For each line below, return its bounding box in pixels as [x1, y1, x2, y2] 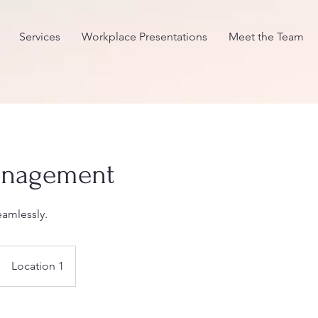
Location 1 [11, 259, 64, 273]
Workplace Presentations [82, 30, 207, 43]
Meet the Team [229, 30, 304, 43]
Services [19, 30, 60, 43]
